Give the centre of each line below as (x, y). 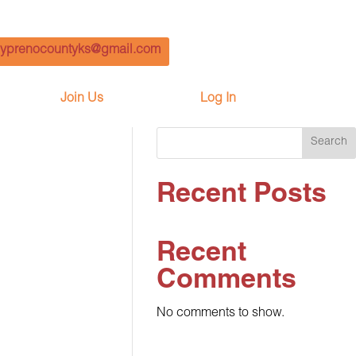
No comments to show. (221, 313)
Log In (218, 99)
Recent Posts (242, 196)
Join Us (82, 99)
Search (329, 143)
